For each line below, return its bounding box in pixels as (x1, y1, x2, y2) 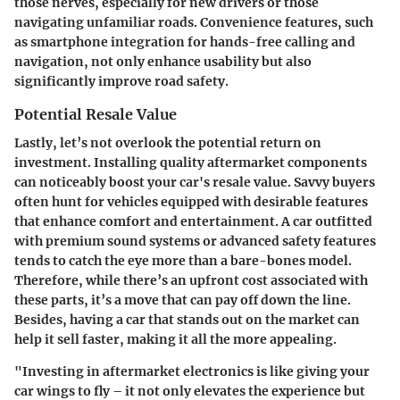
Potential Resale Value (14, 104, 177, 123)
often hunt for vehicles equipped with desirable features (14, 193, 368, 210)
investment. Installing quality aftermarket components (14, 154, 367, 171)
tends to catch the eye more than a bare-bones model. (14, 252, 352, 269)
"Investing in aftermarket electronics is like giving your (14, 362, 370, 379)
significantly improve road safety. (14, 72, 229, 89)
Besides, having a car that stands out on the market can (14, 311, 360, 328)
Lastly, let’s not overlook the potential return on (14, 134, 321, 151)
